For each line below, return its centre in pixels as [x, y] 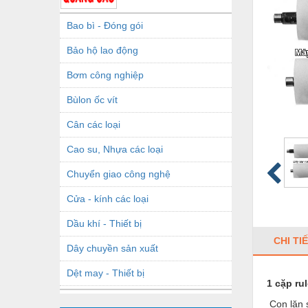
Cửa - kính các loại [108, 198]
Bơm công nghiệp [105, 75]
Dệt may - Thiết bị [106, 273]
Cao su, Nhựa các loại [115, 149]
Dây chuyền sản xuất [112, 248]
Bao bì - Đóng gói [105, 25]
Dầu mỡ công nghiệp [112, 297]
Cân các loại [93, 124]
